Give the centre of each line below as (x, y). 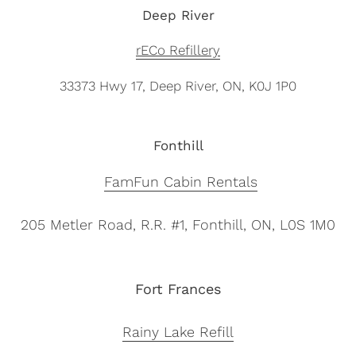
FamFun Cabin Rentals (180, 182)
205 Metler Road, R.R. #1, (106, 225)
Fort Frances (178, 289)
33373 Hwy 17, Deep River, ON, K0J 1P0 (178, 85)
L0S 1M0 (308, 225)
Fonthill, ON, (236, 225)
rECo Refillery (178, 50)
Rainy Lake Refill (178, 332)
